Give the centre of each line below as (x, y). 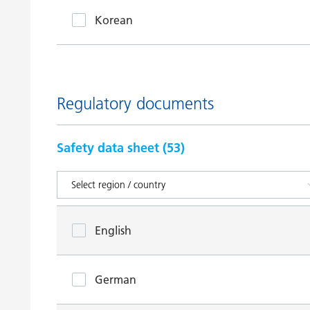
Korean (114, 20)
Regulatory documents (135, 103)
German (116, 280)
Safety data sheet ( (112, 148)
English (113, 230)
